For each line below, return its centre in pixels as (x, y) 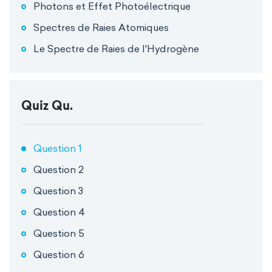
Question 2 (59, 169)
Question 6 (59, 254)
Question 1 (58, 148)
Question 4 (59, 212)
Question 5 (59, 233)
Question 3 (58, 191)
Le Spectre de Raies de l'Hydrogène (116, 49)
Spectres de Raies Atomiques (101, 27)
